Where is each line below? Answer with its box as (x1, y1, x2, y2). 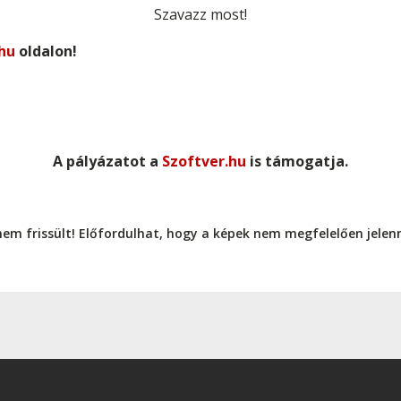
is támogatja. (246, 151, 348, 171)
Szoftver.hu (162, 151, 246, 171)
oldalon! (15, 41, 77, 61)
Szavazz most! (154, 4, 247, 24)
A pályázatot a (53, 151, 162, 171)
